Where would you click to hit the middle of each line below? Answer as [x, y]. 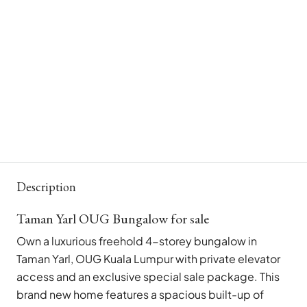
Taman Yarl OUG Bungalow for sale [113, 219]
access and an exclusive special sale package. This [148, 277]
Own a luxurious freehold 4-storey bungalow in [137, 241]
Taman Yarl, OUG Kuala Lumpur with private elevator [148, 259]
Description [46, 187]
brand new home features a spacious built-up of [140, 295]
